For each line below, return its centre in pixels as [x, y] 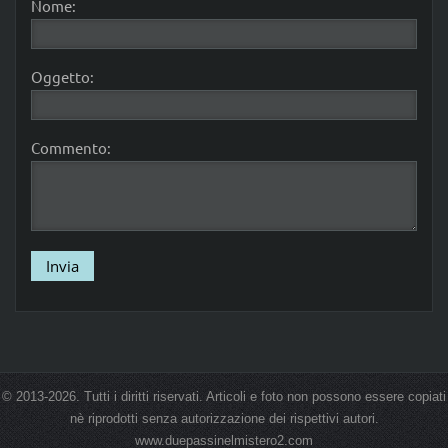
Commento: [70, 148]
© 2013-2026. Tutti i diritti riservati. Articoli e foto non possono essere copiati [224, 397]
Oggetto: [62, 77]
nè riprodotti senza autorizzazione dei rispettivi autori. [224, 419]
